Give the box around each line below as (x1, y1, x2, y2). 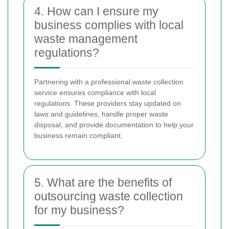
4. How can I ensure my (34, 5, 158, 18)
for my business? (34, 203, 124, 217)
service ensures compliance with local (34, 88, 156, 97)
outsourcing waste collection (34, 190, 183, 203)
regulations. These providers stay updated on (34, 99, 181, 108)
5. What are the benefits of (34, 176, 172, 190)
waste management (34, 32, 138, 46)
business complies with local (34, 18, 184, 32)
